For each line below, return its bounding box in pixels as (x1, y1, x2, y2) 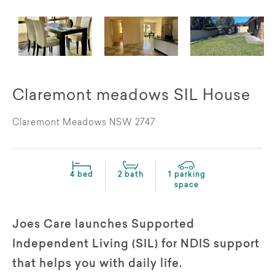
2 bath (117, 171, 144, 179)
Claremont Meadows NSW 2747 (12, 118, 156, 128)
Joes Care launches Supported (12, 219, 195, 231)
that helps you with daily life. (12, 258, 182, 270)
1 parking (168, 171, 206, 179)
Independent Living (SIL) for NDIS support (12, 239, 260, 250)
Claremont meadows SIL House (12, 88, 250, 104)
